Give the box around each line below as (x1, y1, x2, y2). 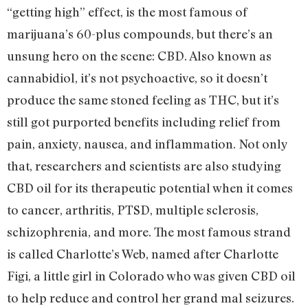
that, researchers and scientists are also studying (7, 157, 281, 173)
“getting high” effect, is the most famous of (7, 3, 247, 19)
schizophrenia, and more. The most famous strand (7, 223, 291, 239)
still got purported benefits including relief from (7, 113, 280, 129)
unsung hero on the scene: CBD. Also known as (7, 47, 272, 63)
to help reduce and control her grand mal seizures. (7, 289, 294, 305)
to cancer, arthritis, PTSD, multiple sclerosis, (7, 201, 258, 217)
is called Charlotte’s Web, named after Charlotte (7, 245, 278, 261)
